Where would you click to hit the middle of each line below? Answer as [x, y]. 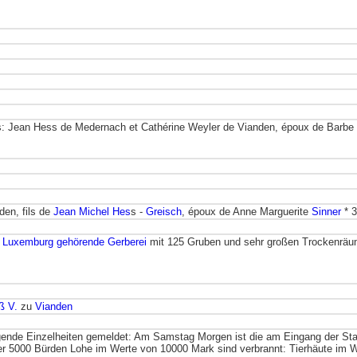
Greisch [164, 211]
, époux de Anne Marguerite [247, 211]
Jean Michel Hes [92, 211]
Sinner [326, 211]
